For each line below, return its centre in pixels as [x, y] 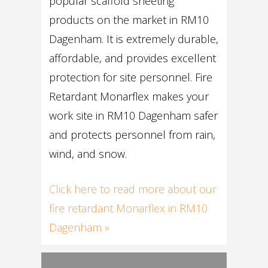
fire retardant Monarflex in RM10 [129, 208]
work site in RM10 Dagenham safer [134, 115]
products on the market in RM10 [129, 19]
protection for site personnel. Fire [131, 77]
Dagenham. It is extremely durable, [134, 39]
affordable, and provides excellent [133, 58]
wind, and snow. [88, 153]
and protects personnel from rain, [133, 134]
